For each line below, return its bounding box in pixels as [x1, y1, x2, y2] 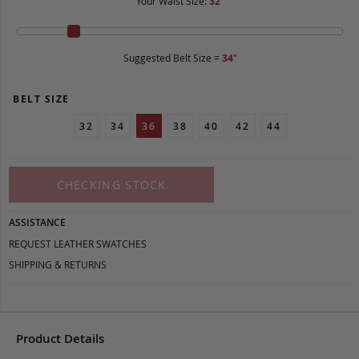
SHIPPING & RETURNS [9, 258, 107, 272]
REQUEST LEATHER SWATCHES [9, 237, 147, 251]
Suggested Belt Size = [123, 51, 220, 65]
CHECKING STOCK [56, 177, 167, 193]
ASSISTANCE [9, 216, 66, 230]
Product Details [16, 330, 104, 348]
